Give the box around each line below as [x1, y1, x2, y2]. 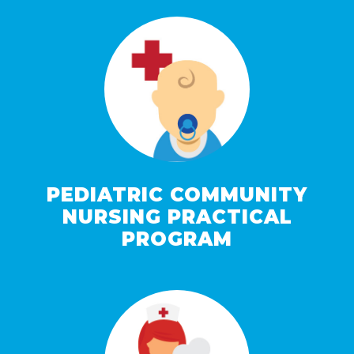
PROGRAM [122, 228, 232, 251]
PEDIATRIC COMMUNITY [47, 183, 307, 207]
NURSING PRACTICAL [62, 205, 292, 229]
